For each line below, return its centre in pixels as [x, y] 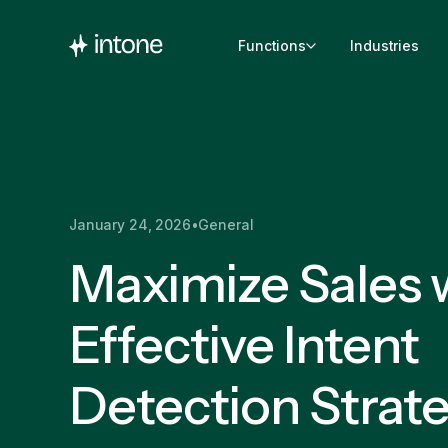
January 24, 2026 [130, 225]
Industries [385, 45]
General [226, 225]
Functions [271, 45]
